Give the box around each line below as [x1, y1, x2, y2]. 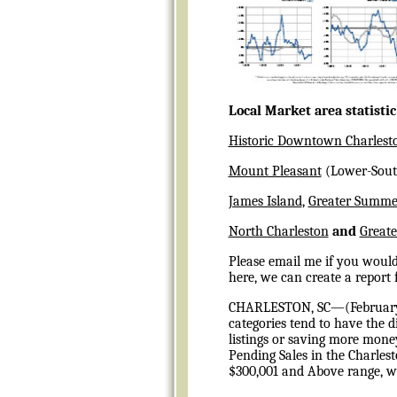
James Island [228, 192, 302, 209]
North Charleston [228, 222, 329, 239]
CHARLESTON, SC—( [228, 299, 350, 315]
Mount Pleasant [228, 162, 322, 179]
